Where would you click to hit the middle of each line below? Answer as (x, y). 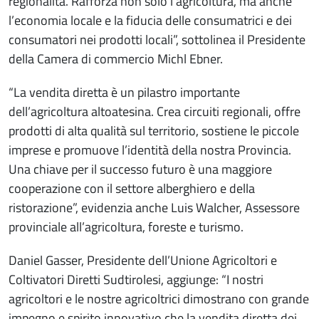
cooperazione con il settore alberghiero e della (132, 189)
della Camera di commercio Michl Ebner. (116, 59)
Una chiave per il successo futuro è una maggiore (140, 169)
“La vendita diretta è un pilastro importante (124, 93)
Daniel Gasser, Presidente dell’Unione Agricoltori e (143, 261)
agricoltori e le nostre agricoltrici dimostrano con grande (159, 299)
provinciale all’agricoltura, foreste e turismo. (126, 227)
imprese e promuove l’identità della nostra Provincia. (150, 150)
